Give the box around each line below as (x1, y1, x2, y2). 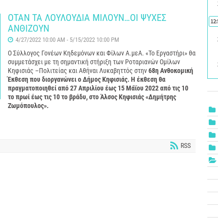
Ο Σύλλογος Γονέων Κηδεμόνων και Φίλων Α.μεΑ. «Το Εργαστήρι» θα (8, 49, 196, 57)
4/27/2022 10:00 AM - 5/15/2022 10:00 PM (16, 36, 119, 43)
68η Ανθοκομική (148, 67, 193, 74)
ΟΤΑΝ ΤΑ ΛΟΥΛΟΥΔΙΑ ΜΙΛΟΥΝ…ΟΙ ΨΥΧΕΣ (8, 12, 166, 23)
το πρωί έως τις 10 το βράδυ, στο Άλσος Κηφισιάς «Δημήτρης (8, 93, 176, 101)
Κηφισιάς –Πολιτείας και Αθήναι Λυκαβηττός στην (8, 67, 148, 74)
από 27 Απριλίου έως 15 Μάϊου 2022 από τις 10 (58, 84, 188, 92)
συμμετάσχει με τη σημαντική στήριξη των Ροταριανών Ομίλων (8, 58, 180, 66)
